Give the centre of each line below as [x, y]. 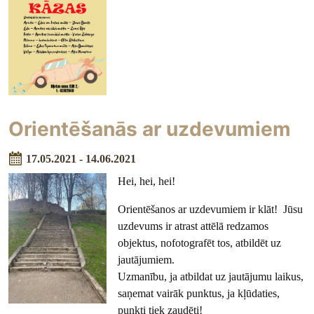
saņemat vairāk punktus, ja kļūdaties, [199, 293]
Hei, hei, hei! [148, 181]
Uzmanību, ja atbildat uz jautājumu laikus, [211, 276]
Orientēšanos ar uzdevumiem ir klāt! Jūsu [211, 209]
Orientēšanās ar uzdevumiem [150, 129]
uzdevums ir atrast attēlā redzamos [193, 226]
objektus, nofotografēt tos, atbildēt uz [200, 243]
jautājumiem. [148, 259]
